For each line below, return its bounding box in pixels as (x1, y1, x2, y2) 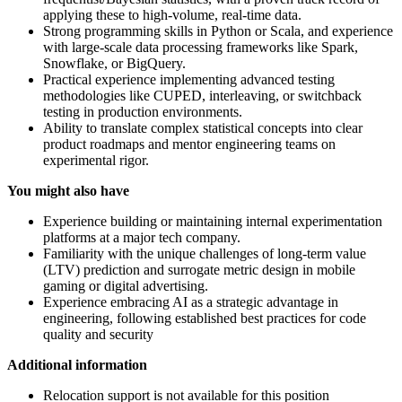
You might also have (7, 182, 129, 198)
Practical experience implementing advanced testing (43, 71, 335, 87)
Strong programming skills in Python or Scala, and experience (43, 22, 393, 39)
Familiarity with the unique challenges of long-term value (43, 245, 366, 261)
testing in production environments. (43, 103, 242, 119)
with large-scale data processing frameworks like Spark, (43, 39, 358, 55)
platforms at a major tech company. (43, 229, 240, 245)
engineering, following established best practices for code (43, 310, 366, 326)
